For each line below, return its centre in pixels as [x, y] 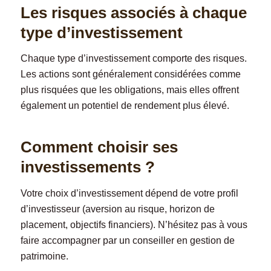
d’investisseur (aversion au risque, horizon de [117, 209]
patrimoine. [44, 256]
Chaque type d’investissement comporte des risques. [133, 59]
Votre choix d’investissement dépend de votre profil [129, 193]
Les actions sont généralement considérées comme [130, 74]
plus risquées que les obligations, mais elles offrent [129, 90]
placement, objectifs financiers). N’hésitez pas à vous [134, 224]
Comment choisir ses [99, 147]
